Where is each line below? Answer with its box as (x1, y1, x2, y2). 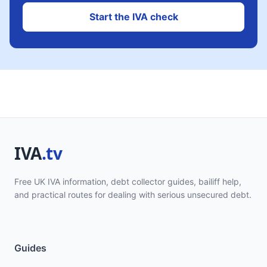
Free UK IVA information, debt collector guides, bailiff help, (14, 176, 241, 187)
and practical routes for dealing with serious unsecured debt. (14, 190, 252, 200)
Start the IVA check (89, 11, 178, 23)
